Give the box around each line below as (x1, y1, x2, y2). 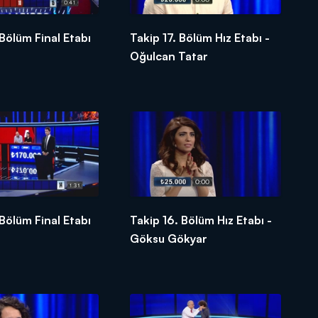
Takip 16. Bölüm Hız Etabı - (130, 212, 273, 227)
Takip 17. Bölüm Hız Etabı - (130, 31, 270, 45)
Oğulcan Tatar (130, 49, 209, 64)
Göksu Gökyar (130, 231, 208, 246)
